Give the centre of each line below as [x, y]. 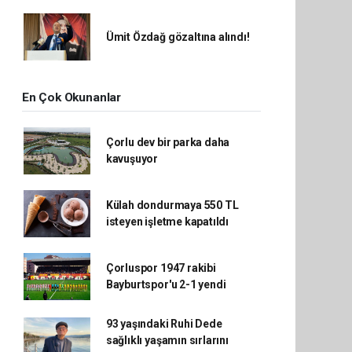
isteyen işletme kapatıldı [167, 222]
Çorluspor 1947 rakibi [161, 268]
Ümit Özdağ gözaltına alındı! [178, 37]
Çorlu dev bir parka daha [168, 143]
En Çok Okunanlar [71, 98]
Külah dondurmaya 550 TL [172, 205]
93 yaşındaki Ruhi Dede [164, 324]
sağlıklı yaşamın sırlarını [167, 341]
